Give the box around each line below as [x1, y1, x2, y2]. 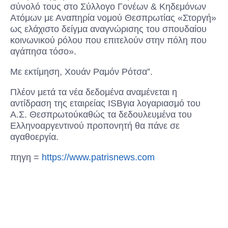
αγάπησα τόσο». [10, 46, 76, 56]
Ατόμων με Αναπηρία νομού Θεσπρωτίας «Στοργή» [10, 12, 216, 23]
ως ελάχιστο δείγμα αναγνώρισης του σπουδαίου [10, 23, 207, 34]
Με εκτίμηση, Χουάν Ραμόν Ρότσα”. [10, 66, 153, 77]
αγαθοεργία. [10, 131, 59, 142]
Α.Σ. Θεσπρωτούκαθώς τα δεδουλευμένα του [10, 109, 192, 120]
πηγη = [10, 152, 42, 162]
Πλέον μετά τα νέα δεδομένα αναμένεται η [10, 87, 177, 97]
